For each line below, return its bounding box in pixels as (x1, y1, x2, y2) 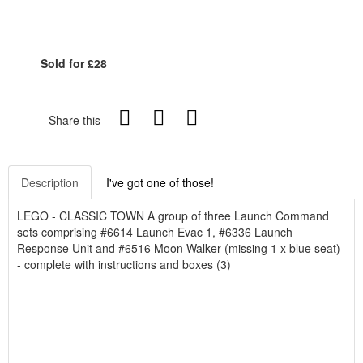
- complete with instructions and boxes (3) (17, 256, 231, 272)
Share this (49, 112, 100, 128)
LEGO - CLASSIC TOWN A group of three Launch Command (17, 207, 329, 224)
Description (21, 174, 79, 190)
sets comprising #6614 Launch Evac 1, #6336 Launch (17, 224, 293, 240)
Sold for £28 (41, 55, 107, 71)
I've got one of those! (106, 174, 214, 190)
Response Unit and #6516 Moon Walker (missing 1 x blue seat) (17, 240, 340, 256)
